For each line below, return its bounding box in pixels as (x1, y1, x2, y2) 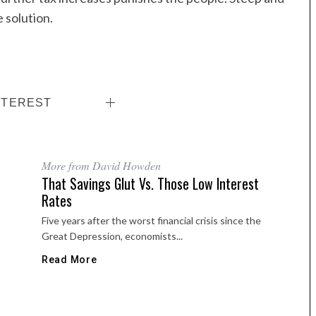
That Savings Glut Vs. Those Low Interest (42, 174, 259, 195)
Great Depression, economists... (42, 230, 183, 243)
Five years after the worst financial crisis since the (42, 214, 261, 227)
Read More (42, 254, 97, 266)
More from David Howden (42, 158, 161, 174)
